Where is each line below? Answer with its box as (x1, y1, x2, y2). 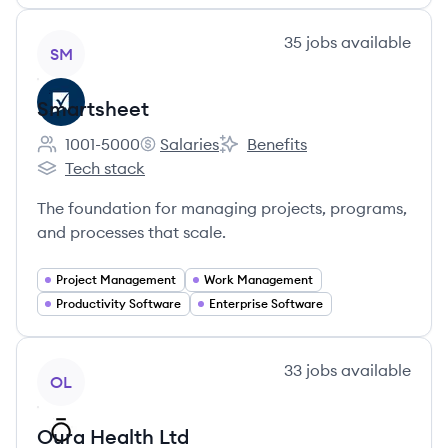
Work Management (204, 272, 313, 287)
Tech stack (65, 158, 145, 178)
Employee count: (36, 144, 161, 165)
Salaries (160, 134, 219, 154)
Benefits (247, 134, 307, 154)
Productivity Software (56, 296, 181, 311)
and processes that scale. (37, 222, 226, 242)
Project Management (56, 272, 176, 287)
